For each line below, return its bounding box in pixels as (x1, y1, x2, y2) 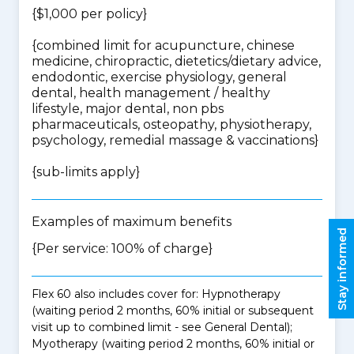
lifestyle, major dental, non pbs (32, 101, 224, 116)
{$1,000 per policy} (32, 6, 147, 21)
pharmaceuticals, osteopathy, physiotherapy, (32, 117, 311, 132)
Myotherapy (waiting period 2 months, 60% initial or (32, 337, 314, 351)
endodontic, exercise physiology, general (32, 70, 287, 85)
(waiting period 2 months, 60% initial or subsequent (32, 303, 314, 318)
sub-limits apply (36, 164, 136, 179)
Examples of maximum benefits (32, 214, 232, 229)
